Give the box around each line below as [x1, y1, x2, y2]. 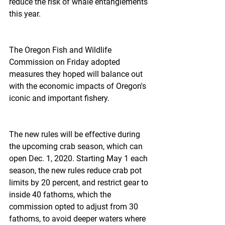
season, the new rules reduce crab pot [9, 166, 144, 175]
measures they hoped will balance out [9, 69, 145, 79]
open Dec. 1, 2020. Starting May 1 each [9, 154, 150, 163]
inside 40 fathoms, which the [9, 190, 113, 199]
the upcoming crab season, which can [9, 142, 145, 151]
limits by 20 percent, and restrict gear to [9, 178, 150, 187]
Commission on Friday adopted [9, 57, 122, 67]
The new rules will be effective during [9, 130, 142, 139]
